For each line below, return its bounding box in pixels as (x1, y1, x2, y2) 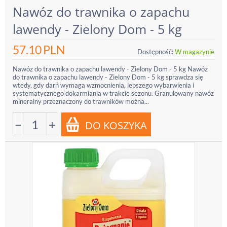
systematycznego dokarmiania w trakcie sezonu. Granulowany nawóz (13, 89, 214, 97)
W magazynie (175, 48, 214, 56)
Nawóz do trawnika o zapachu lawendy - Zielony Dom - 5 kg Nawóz (13, 65, 208, 73)
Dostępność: (137, 48, 173, 56)
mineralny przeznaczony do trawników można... (13, 97, 149, 105)
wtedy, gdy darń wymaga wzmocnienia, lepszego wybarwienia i (13, 81, 194, 89)
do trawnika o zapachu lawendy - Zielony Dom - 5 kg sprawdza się (13, 73, 203, 81)
